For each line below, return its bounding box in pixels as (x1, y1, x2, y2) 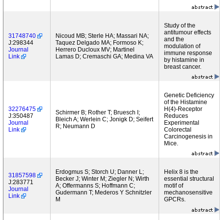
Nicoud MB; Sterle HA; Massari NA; (55, 32, 149, 39)
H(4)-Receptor (164, 106, 202, 112)
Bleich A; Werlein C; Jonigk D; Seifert (55, 116, 153, 123)
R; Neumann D (55, 123, 95, 130)
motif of (164, 182, 183, 189)
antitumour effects (164, 29, 211, 36)
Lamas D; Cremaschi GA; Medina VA (55, 53, 153, 60)
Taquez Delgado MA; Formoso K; (55, 39, 143, 46)
